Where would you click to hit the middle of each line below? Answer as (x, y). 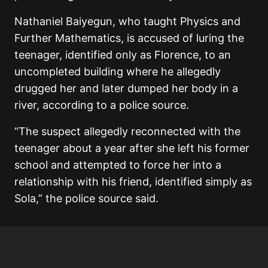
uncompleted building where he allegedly (118, 71)
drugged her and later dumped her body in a (126, 88)
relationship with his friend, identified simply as (133, 181)
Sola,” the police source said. (86, 198)
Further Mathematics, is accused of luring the (129, 38)
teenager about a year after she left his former (132, 148)
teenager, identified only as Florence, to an (123, 54)
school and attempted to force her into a (118, 165)
